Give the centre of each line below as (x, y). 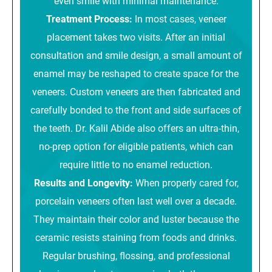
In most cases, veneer (180, 18)
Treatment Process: (90, 18)
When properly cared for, (187, 182)
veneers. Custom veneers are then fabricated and (136, 91)
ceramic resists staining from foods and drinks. (136, 237)
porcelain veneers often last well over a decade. (136, 200)
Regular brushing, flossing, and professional (136, 255)
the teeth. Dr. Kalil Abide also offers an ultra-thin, (136, 127)
